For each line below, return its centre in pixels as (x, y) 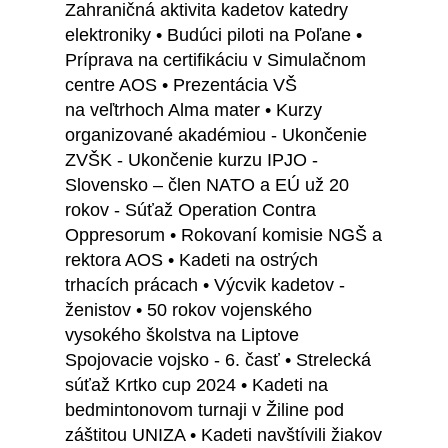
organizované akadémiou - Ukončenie (216, 135)
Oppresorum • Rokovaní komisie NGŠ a (223, 235)
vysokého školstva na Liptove (182, 335)
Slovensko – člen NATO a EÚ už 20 (207, 185)
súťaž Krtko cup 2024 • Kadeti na (196, 385)
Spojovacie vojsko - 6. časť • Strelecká (218, 360)
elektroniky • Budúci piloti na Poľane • (213, 35)
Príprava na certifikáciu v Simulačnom (215, 60)
